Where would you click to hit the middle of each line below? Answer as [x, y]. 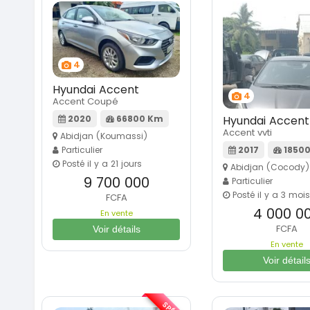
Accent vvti [247, 133]
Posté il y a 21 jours [101, 163]
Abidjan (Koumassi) [102, 136]
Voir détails [116, 229]
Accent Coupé [85, 101]
